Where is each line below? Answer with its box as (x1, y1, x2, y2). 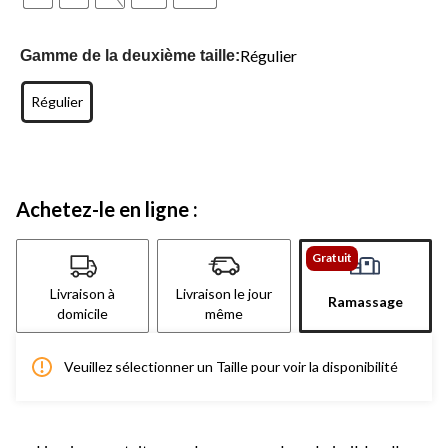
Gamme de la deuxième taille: (20, 46, 241, 64)
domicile (57, 304, 109, 322)
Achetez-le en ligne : (16, 196, 198, 221)
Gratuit (311, 249, 352, 265)
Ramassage (327, 292, 403, 310)
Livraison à (50, 284, 116, 302)
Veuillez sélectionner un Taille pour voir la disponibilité (64, 357, 398, 375)
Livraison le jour (175, 284, 272, 302)
